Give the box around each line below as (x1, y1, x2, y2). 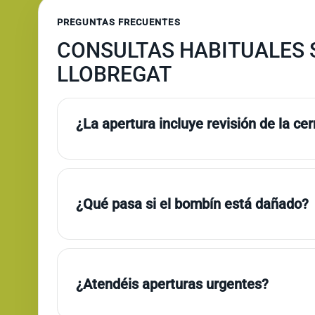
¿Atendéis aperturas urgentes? (75, 276, 269, 293)
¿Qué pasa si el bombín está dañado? (75, 195, 309, 213)
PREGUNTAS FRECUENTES (56, 17, 181, 28)
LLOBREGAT (56, 62, 172, 87)
